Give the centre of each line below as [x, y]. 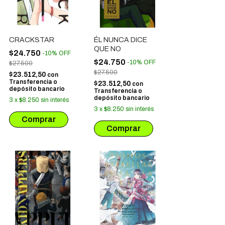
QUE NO [107, 49]
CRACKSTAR [32, 40]
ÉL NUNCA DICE [121, 40]
